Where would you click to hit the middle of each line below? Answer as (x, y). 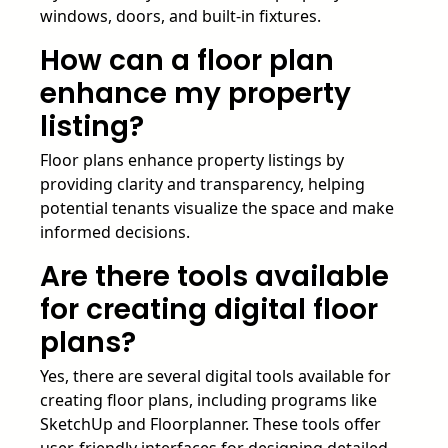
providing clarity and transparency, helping (202, 183)
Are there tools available (214, 276)
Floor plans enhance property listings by (192, 159)
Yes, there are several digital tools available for (215, 375)
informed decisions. (115, 231)
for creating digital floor (209, 309)
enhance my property (195, 93)
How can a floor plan (187, 60)
